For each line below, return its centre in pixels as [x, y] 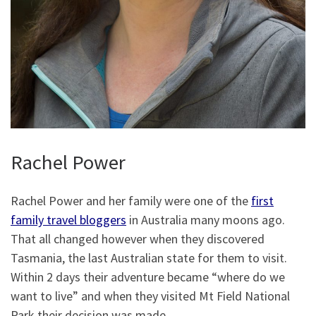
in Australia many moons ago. [206, 219]
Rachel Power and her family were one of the [131, 200]
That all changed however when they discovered [138, 238]
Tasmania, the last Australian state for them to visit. [149, 257]
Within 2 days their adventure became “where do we [148, 276]
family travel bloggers [68, 219]
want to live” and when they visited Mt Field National [150, 296]
